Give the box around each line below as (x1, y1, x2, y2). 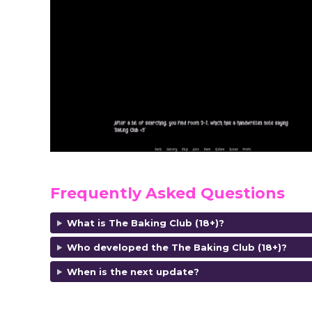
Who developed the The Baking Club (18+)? (66, 241, 287, 253)
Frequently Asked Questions (50, 183, 285, 203)
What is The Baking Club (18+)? (66, 217, 224, 228)
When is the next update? (66, 265, 199, 277)
